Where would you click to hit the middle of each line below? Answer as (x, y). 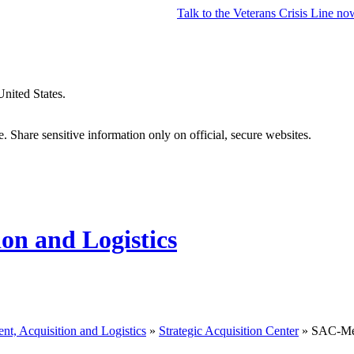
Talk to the (205, 13)
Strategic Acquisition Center (229, 330)
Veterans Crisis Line (285, 13)
